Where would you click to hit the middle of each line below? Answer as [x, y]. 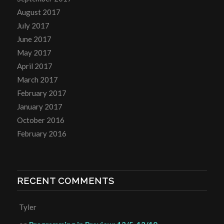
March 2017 [37, 79]
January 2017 [39, 106]
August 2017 [38, 12]
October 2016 [40, 120]
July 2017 [33, 25]
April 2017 [34, 66]
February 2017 [41, 93]
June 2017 [34, 39]
